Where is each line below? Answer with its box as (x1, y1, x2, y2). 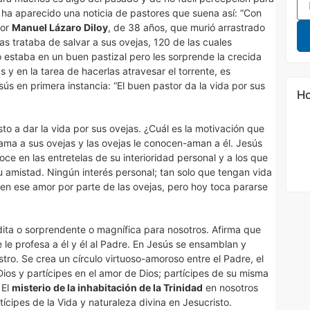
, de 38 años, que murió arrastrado (108, 21, 265, 33)
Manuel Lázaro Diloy (12, 21, 108, 33)
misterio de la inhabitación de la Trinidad (12, 282, 203, 293)
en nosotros (203, 282, 258, 293)
